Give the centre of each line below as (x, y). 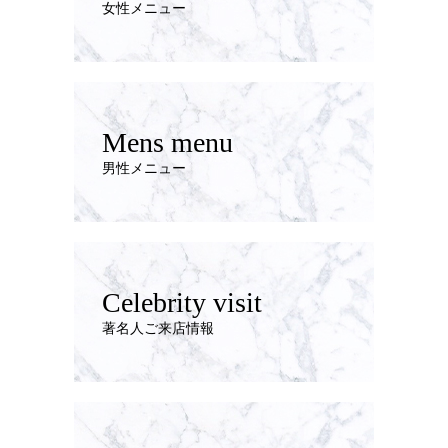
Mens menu (167, 142)
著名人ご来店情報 (158, 328)
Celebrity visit (182, 302)
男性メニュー (144, 168)
